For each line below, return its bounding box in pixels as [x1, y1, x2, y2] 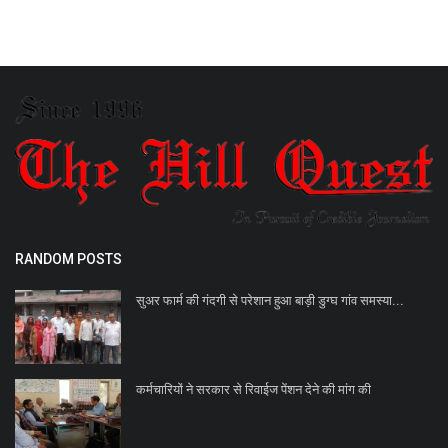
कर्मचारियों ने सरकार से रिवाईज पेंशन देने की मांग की [136, 381, 371, 397]
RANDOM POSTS [15, 250, 122, 267]
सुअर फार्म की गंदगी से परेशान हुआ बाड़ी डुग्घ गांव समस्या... [136, 292, 404, 308]
